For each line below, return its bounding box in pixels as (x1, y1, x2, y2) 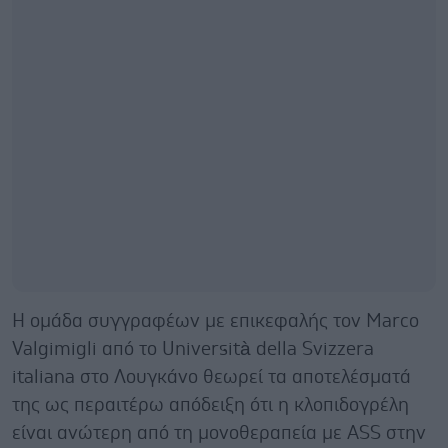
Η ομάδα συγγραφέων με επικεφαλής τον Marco (12, 311, 419, 331)
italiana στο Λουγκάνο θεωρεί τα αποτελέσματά (12, 367, 411, 387)
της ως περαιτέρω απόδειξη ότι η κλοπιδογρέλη (12, 395, 409, 415)
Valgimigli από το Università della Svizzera (12, 339, 374, 359)
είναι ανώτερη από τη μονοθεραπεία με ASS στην (12, 423, 426, 443)
